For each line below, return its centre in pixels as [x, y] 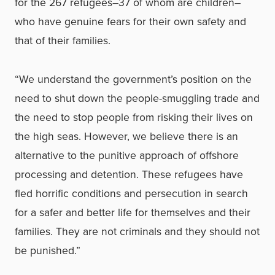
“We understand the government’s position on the [133, 79]
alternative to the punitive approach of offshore [127, 155]
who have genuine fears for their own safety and [130, 21]
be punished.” [48, 250]
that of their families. [63, 41]
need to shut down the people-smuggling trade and [137, 98]
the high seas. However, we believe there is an [126, 136]
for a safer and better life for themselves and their [133, 212]
